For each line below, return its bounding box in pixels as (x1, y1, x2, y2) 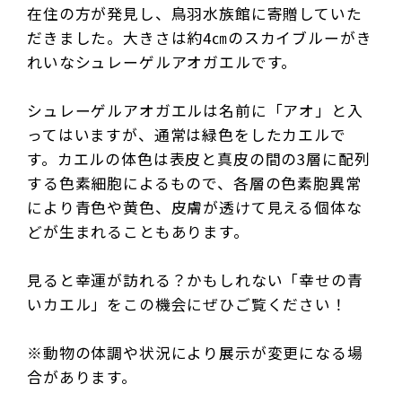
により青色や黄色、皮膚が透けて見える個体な (27, 196, 363, 218)
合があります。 (27, 365, 137, 388)
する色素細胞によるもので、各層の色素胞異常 (27, 171, 362, 194)
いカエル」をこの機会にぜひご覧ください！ (27, 293, 347, 315)
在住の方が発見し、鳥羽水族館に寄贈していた (27, 2, 363, 24)
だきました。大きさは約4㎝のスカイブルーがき (27, 26, 372, 48)
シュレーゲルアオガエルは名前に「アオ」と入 (27, 99, 363, 121)
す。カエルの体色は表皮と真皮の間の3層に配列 (27, 147, 371, 170)
